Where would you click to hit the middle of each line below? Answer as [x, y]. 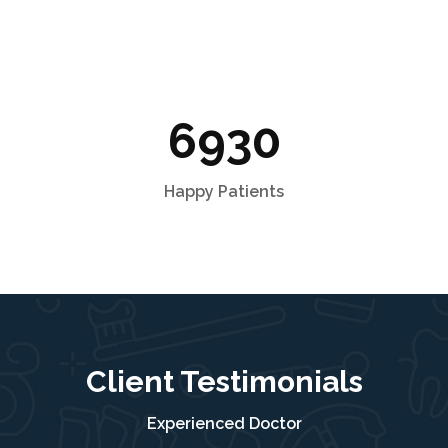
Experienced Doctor [224, 424]
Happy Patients [224, 192]
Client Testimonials [224, 382]
